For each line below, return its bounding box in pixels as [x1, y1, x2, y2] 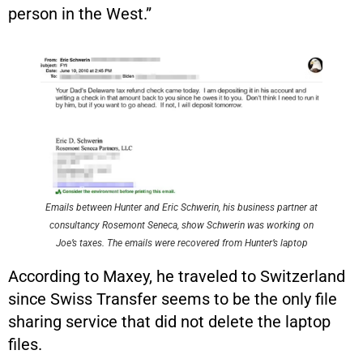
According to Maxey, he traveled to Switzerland [8, 266, 345, 286]
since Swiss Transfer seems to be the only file [8, 288, 337, 309]
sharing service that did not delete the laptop [8, 311, 331, 331]
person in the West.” [8, 3, 152, 23]
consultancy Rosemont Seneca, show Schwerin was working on [49, 219, 314, 231]
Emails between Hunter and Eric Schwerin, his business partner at [45, 201, 318, 213]
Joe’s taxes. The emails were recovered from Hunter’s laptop [55, 237, 308, 249]
